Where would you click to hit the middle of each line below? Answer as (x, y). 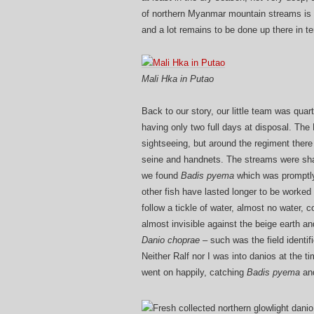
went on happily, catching (194, 273)
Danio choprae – (175, 240)
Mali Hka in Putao (178, 79)
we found (161, 176)
